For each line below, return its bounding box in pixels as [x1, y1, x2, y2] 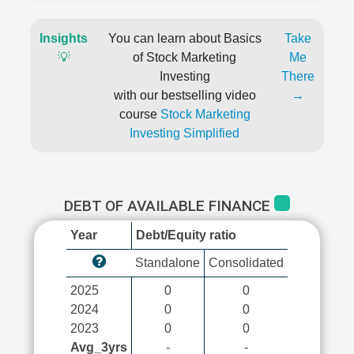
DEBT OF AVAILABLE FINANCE [64, 197, 274, 215]
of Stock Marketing [133, 51, 236, 64]
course [119, 107, 160, 121]
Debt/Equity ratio [136, 228, 236, 242]
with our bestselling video [113, 88, 256, 102]
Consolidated [209, 256, 284, 269]
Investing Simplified [130, 126, 239, 140]
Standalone [135, 256, 200, 269]
